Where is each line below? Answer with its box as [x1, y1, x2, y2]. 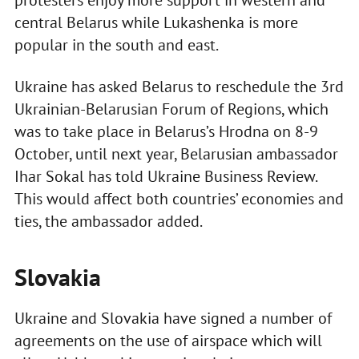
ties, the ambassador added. [14, 211, 203, 232]
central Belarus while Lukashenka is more [14, 12, 298, 34]
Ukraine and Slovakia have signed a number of [14, 308, 332, 329]
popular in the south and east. [14, 34, 219, 56]
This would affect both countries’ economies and [14, 188, 344, 210]
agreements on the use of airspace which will [14, 330, 322, 352]
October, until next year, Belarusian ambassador [14, 143, 338, 165]
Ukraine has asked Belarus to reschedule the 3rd [14, 76, 344, 98]
